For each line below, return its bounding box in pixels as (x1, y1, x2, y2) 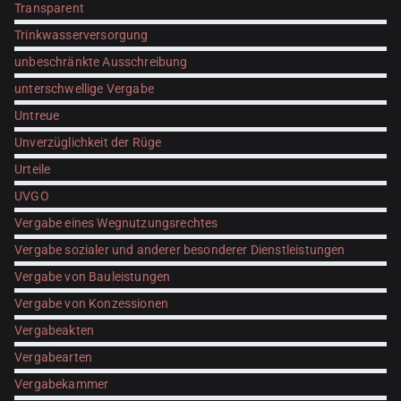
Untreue (14, 108, 60, 123)
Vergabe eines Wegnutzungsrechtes (14, 216, 218, 230)
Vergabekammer (14, 377, 109, 391)
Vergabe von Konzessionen (14, 296, 169, 311)
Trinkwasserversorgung (14, 28, 149, 42)
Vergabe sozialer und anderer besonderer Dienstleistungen (14, 243, 346, 257)
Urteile (14, 162, 51, 176)
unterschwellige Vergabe (14, 81, 154, 96)
